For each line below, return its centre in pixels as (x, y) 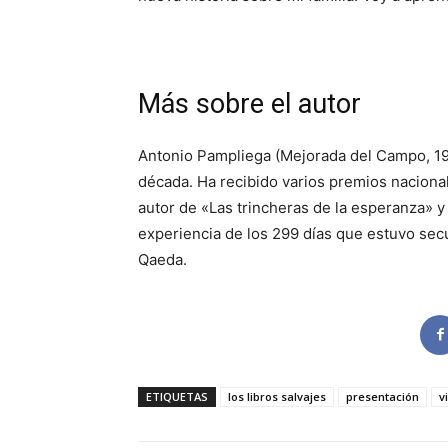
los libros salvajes (277, 396)
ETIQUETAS (177, 396)
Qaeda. (162, 259)
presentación (382, 396)
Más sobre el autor (249, 103)
